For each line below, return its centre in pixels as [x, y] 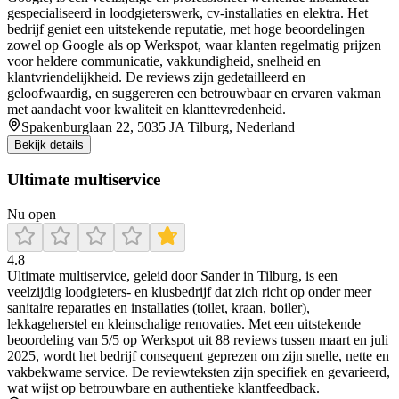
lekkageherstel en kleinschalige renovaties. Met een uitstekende [184, 324]
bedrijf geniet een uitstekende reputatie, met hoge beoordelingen [186, 28]
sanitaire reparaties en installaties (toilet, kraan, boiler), [159, 308]
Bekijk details [49, 144]
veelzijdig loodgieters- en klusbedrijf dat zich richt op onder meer [189, 292]
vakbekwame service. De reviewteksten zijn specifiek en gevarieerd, [199, 372]
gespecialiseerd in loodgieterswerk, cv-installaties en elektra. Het [187, 12]
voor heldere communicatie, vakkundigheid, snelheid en [164, 61]
